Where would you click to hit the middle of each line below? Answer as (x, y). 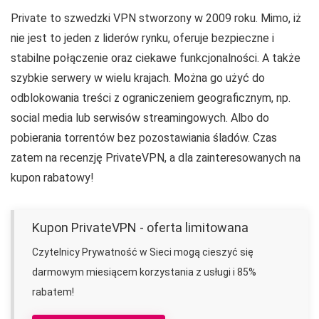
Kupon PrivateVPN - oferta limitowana (140, 227)
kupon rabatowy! (52, 177)
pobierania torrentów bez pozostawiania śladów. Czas (144, 137)
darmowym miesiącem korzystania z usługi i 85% (144, 272)
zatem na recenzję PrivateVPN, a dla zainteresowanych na (156, 157)
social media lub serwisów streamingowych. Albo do (140, 117)
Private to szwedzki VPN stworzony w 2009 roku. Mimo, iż (156, 18)
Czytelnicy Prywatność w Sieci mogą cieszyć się (143, 252)
